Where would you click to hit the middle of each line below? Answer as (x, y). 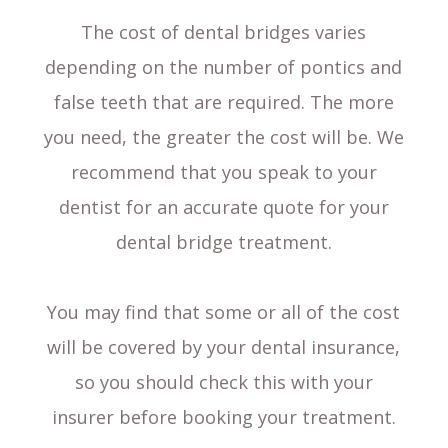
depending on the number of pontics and (224, 67)
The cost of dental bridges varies (224, 32)
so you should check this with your (223, 382)
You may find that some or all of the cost (224, 312)
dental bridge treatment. (223, 242)
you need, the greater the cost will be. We (223, 137)
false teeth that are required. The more (223, 102)
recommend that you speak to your (223, 172)
